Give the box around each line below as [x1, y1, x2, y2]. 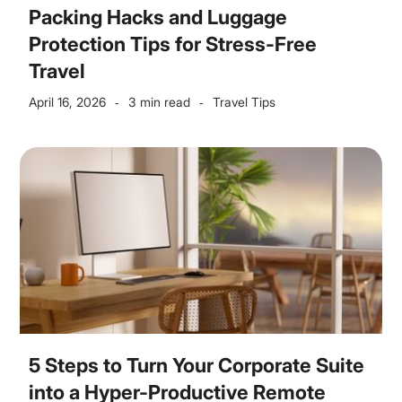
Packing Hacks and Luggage [29, 5, 288, 29]
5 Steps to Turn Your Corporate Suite [29, 354, 365, 377]
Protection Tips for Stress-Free [29, 32, 318, 56]
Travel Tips [213, 94, 276, 109]
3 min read [128, 94, 191, 109]
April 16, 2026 [29, 94, 107, 109]
